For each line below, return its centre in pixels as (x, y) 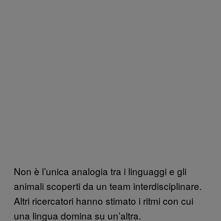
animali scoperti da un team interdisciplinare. (108, 185)
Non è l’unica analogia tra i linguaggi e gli (100, 171)
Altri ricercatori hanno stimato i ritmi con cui (104, 200)
